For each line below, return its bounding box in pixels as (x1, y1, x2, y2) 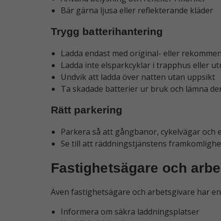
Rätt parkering (51, 104, 122, 116)
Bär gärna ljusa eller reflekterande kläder (61, 5, 213, 16)
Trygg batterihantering (51, 26, 163, 38)
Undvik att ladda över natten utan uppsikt (61, 72, 215, 83)
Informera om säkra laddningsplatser (61, 206, 199, 218)
